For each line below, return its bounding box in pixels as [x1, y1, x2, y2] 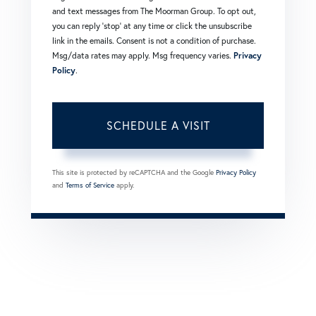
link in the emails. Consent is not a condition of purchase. [52, 35, 256, 47]
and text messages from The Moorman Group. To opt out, [52, 6, 256, 17]
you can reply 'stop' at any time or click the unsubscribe [52, 20, 252, 32]
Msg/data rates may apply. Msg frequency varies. [52, 50, 233, 61]
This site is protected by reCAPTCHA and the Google [52, 168, 216, 178]
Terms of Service [66, 181, 114, 190]
